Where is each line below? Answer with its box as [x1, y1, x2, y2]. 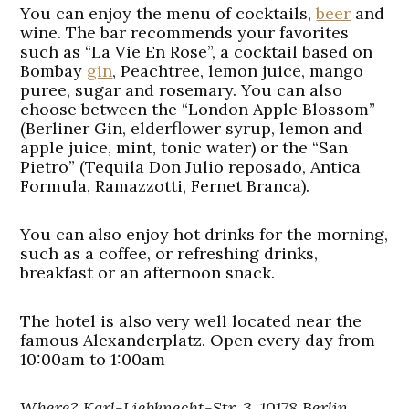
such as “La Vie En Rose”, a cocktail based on [20, 41, 373, 62]
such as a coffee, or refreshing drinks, [20, 243, 319, 264]
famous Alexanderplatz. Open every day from [20, 330, 376, 351]
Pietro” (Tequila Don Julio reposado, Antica [20, 156, 362, 177]
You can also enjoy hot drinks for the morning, [20, 224, 389, 245]
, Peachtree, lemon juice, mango [112, 60, 364, 81]
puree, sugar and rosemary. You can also [20, 79, 343, 100]
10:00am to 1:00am [20, 349, 166, 370]
